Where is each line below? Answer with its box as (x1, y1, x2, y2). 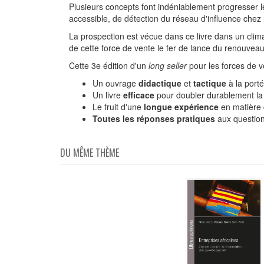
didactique (138, 77, 181, 89)
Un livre (93, 88, 123, 101)
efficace (123, 88, 154, 101)
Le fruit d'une (93, 100, 144, 113)
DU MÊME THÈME (60, 145, 119, 160)
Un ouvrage (93, 77, 138, 89)
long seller (148, 59, 187, 71)
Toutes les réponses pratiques (93, 112, 215, 124)
